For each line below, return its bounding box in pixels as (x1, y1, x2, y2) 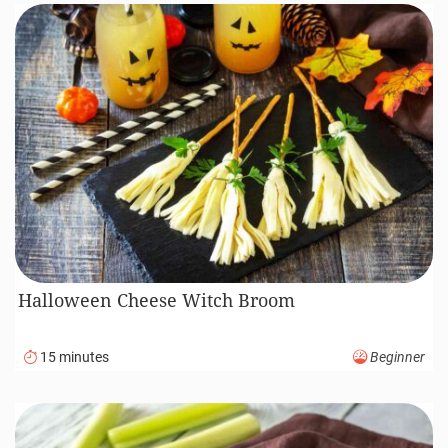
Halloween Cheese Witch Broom (18, 288, 296, 313)
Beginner (367, 348, 425, 366)
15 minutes (37, 348, 109, 366)
